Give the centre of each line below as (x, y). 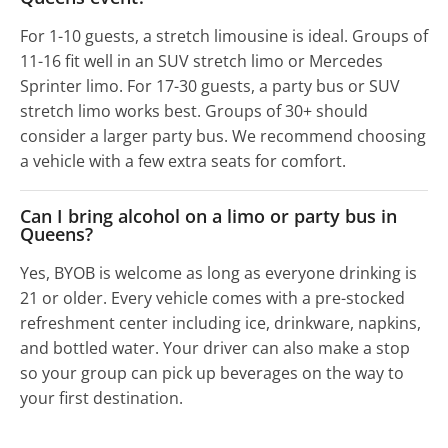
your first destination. (101, 398)
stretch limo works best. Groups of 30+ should (194, 111)
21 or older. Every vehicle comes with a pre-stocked (212, 298)
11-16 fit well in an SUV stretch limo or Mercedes (201, 61)
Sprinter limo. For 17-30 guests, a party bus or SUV (210, 86)
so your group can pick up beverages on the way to (212, 373)
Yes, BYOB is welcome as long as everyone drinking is (218, 273)
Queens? (56, 234)
